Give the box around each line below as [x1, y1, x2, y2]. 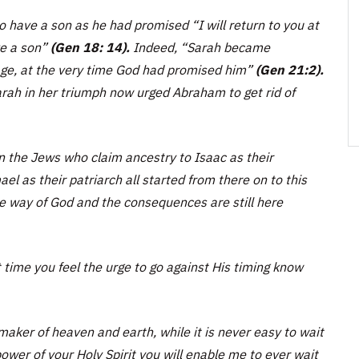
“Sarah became [180, 39, 270, 55]
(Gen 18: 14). [50, 39, 130, 55]
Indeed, [130, 39, 180, 55]
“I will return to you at [192, 17, 319, 33]
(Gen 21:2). [256, 62, 324, 78]
